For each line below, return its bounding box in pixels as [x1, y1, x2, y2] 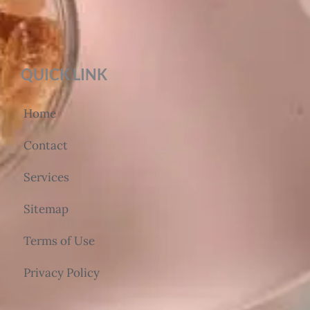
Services [24, 170, 69, 185]
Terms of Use [24, 233, 95, 249]
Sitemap [24, 201, 69, 217]
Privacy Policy [24, 265, 100, 281]
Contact [24, 138, 68, 154]
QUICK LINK [21, 65, 107, 84]
